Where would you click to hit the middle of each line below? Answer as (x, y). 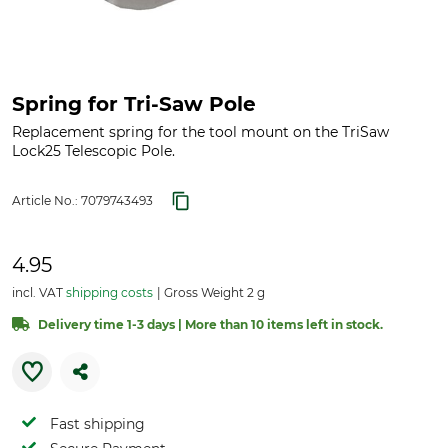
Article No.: (46, 200)
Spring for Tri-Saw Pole (134, 104)
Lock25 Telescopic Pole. (93, 151)
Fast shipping (97, 424)
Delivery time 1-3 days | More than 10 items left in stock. (210, 324)
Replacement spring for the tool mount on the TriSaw (200, 132)
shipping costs (109, 292)
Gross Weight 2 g (213, 292)
